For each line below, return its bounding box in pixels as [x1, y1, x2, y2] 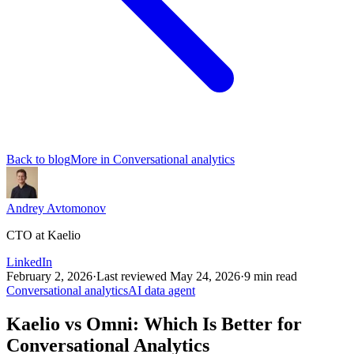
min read [250, 269, 297, 283]
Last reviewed [96, 269, 170, 283]
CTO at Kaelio [6, 228, 81, 242]
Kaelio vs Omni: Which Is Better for [6, 313, 302, 334]
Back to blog [6, 153, 70, 166]
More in [70, 153, 113, 166]
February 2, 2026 [6, 269, 92, 283]
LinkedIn [6, 255, 52, 269]
